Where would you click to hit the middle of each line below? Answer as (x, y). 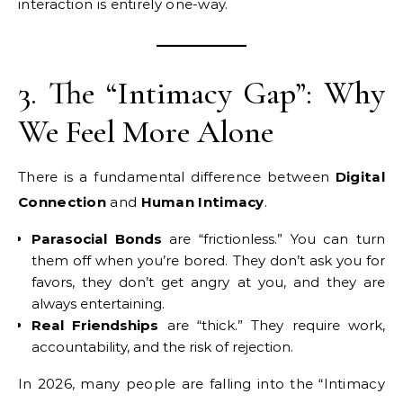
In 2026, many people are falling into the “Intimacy (201, 384)
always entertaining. (98, 304)
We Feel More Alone (146, 132)
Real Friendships (95, 325)
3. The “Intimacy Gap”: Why (201, 93)
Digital (360, 177)
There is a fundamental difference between (177, 177)
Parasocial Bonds (97, 239)
